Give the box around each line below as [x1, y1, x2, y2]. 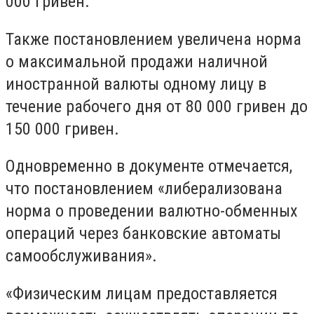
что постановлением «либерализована [6, 179, 282, 199]
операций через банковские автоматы [6, 224, 281, 244]
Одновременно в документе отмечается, [6, 156, 292, 177]
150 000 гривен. [6, 118, 119, 139]
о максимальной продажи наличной [6, 51, 268, 71]
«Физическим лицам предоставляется [6, 283, 278, 303]
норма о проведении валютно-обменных [6, 201, 298, 221]
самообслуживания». [6, 246, 157, 266]
